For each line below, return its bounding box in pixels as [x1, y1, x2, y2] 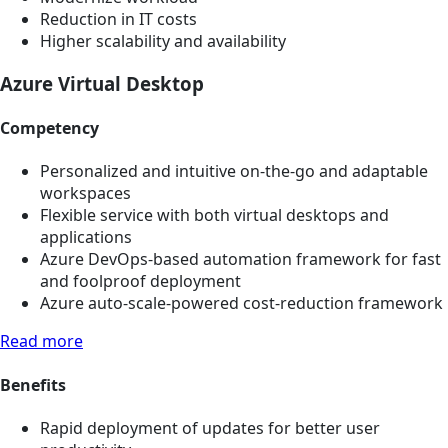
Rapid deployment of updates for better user [40, 416, 380, 439]
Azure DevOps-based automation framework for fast [40, 248, 441, 271]
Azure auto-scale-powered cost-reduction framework [40, 292, 443, 315]
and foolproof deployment [40, 270, 241, 293]
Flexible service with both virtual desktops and [40, 204, 389, 227]
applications [40, 226, 132, 249]
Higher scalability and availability [40, 30, 286, 53]
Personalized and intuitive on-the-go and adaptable [40, 160, 428, 183]
